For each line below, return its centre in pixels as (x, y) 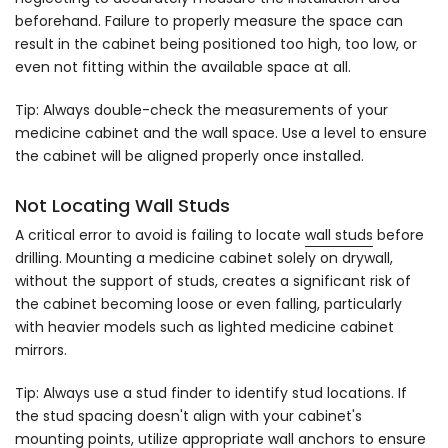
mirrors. (41, 350)
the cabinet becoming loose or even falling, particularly (208, 304)
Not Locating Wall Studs (122, 206)
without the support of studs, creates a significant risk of (213, 281)
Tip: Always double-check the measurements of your (201, 110)
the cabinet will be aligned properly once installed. (189, 156)
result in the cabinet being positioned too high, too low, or (216, 44)
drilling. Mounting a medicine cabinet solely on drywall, (204, 258)
